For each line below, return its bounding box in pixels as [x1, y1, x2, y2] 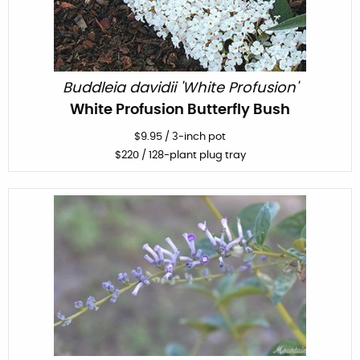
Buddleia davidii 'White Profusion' [62, 80, 298, 96]
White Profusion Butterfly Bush [70, 102, 290, 117]
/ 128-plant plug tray [138, 149, 246, 161]
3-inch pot [172, 131, 226, 142]
